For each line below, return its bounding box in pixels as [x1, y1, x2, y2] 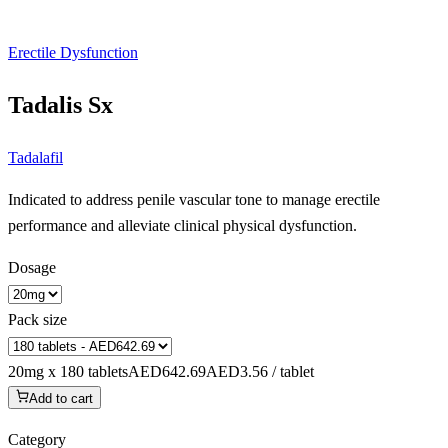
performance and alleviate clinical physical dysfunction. [8, 216, 357, 234]
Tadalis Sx [8, 91, 113, 118]
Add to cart [29, 390, 94, 406]
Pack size [8, 310, 67, 328]
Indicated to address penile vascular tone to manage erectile [8, 190, 380, 208]
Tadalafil [8, 148, 63, 166]
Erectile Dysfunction [8, 44, 138, 61]
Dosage [8, 258, 56, 276]
